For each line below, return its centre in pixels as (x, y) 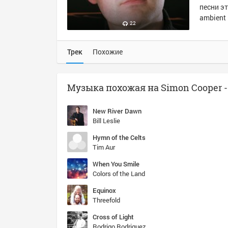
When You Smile (116, 164)
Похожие (108, 52)
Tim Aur (104, 147)
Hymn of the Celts (119, 137)
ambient (213, 18)
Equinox (104, 190)
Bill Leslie (106, 121)
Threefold (106, 200)
